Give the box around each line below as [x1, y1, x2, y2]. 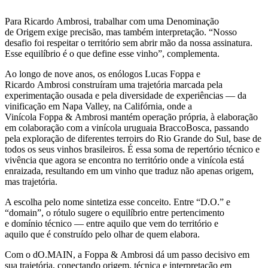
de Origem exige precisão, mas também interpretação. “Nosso [5, 27, 237, 38]
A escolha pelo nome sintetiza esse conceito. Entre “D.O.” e [5, 197, 230, 208]
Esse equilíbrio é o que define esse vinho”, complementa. [5, 48, 220, 59]
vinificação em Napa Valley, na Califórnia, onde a [5, 101, 192, 112]
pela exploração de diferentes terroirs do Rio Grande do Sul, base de [5, 133, 261, 144]
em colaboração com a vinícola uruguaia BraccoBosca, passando [5, 123, 249, 133]
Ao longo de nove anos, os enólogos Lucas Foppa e [5, 69, 200, 80]
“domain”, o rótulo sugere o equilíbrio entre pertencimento [5, 208, 224, 218]
